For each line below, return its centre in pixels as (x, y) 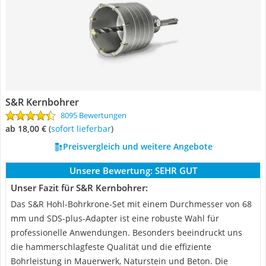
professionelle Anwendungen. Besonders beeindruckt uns (126, 232)
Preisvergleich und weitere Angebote (137, 146)
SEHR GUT (176, 170)
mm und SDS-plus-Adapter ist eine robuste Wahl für (115, 218)
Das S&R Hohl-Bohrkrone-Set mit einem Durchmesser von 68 (131, 204)
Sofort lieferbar (83, 129)
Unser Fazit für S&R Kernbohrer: (79, 188)
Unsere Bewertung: (111, 170)
